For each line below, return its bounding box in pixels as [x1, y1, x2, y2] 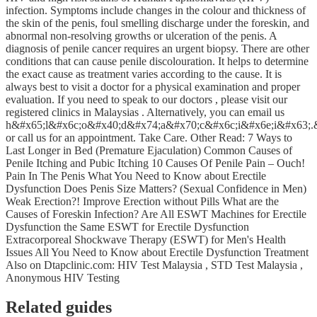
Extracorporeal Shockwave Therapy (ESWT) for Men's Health [6, 233, 286, 246]
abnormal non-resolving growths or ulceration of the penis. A [6, 29, 277, 42]
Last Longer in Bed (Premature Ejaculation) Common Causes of [6, 144, 292, 156]
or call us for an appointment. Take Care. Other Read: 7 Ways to [6, 131, 292, 144]
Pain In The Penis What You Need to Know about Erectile [6, 169, 266, 182]
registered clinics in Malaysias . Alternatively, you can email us [6, 105, 284, 118]
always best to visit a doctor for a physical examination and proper [6, 80, 300, 93]
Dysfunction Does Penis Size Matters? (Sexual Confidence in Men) [6, 182, 306, 195]
